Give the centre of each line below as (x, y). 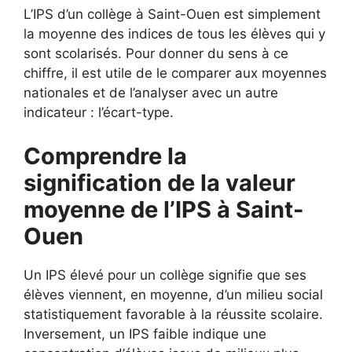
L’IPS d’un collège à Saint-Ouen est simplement (172, 14)
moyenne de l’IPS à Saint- (164, 209)
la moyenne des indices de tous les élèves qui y (174, 34)
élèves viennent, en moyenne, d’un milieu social (173, 294)
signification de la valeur (159, 182)
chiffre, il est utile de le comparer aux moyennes (175, 73)
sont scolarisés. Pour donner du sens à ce (156, 53)
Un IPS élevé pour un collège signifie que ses (165, 275)
